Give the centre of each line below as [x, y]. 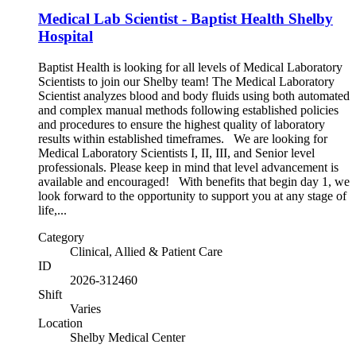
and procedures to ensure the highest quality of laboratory [182, 125]
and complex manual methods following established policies [188, 110]
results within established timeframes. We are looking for [183, 139]
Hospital [66, 37]
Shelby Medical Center [128, 338]
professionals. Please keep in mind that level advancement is [188, 168]
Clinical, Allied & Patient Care [146, 252]
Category [61, 238]
